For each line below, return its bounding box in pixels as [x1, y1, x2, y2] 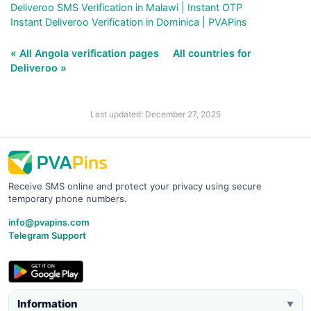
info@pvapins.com [8, 216, 90, 228]
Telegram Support [8, 229, 86, 241]
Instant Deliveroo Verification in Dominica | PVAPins [10, 15, 247, 28]
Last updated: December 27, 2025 [90, 108, 221, 119]
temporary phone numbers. [8, 192, 127, 204]
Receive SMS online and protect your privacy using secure [8, 180, 262, 192]
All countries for [173, 47, 251, 59]
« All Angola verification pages [10, 47, 162, 59]
